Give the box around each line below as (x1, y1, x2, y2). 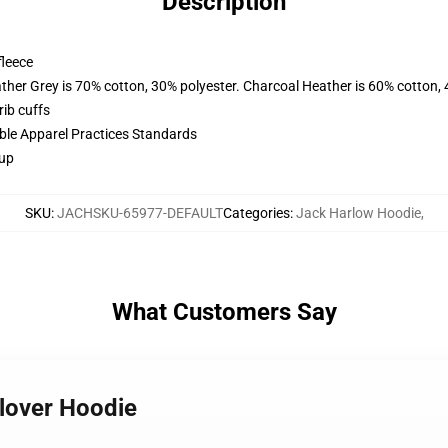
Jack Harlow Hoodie (295, 205, 421, 221)
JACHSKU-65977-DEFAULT (56, 205, 223, 221)
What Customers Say (111, 298, 337, 326)
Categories (222, 205, 290, 221)
